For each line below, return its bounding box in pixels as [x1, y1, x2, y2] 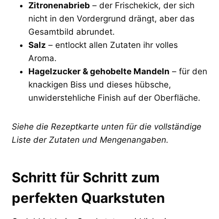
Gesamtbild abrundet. [28, 26, 115, 37]
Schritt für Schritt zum [12, 169, 160, 186]
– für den [170, 66, 207, 76]
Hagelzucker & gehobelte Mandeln [28, 66, 170, 76]
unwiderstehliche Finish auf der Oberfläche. [28, 92, 200, 103]
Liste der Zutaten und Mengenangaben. [12, 134, 169, 145]
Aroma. [28, 53, 57, 63]
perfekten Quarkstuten [12, 189, 165, 206]
